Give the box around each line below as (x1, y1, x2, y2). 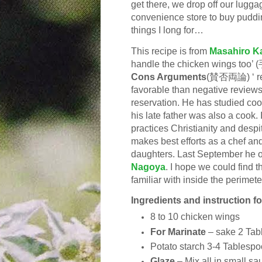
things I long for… (131, 25, 204, 36)
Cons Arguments (131, 71, 206, 82)
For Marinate (150, 226, 206, 237)
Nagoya (131, 161, 166, 172)
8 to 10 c (150, 212, 185, 222)
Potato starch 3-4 (150, 241, 223, 251)
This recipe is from (131, 46, 209, 56)
